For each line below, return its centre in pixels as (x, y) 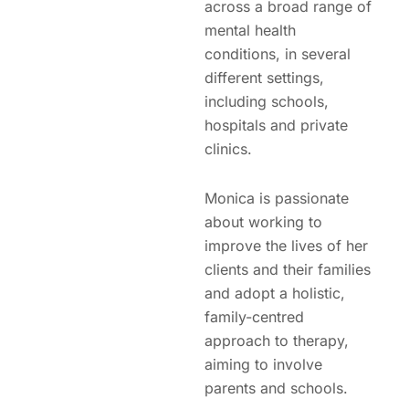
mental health (250, 30)
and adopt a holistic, (275, 293)
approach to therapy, (277, 341)
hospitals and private (276, 125)
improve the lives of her (286, 246)
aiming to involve (263, 364)
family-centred (254, 317)
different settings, (264, 78)
